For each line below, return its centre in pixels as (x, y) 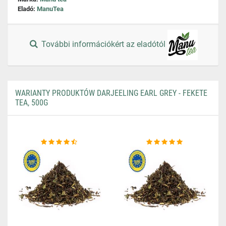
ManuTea (50, 9)
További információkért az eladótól (104, 44)
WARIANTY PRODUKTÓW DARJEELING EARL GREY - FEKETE (111, 93)
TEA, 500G (32, 103)
